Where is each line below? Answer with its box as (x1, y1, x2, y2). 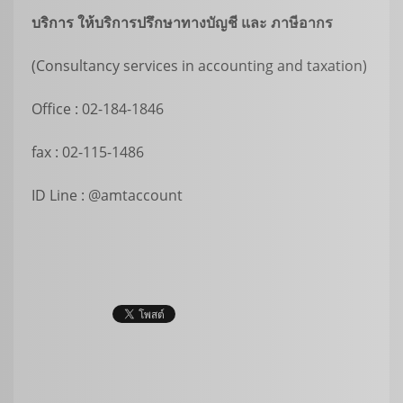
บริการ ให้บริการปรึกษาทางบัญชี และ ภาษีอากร (31, 13, 333, 33)
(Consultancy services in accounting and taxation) (31, 56, 367, 76)
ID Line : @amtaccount (31, 185, 183, 206)
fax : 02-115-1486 (31, 142, 144, 163)
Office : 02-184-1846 (31, 99, 164, 120)
